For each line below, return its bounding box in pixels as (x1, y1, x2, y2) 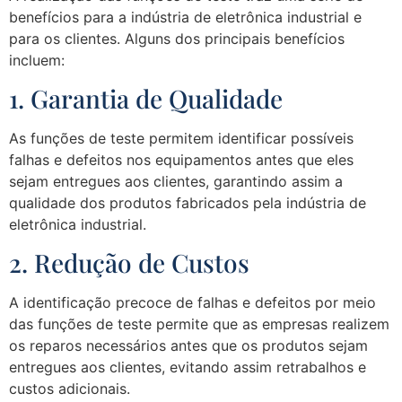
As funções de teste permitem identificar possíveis (9, 129, 354, 148)
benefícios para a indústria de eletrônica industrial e (9, 7, 362, 26)
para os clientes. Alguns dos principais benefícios (9, 29, 345, 48)
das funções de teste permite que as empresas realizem (9, 315, 389, 334)
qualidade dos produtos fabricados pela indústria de (9, 194, 366, 213)
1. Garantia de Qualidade (9, 82, 283, 116)
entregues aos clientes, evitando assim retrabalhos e (9, 358, 366, 377)
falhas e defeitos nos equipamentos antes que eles (9, 151, 354, 170)
